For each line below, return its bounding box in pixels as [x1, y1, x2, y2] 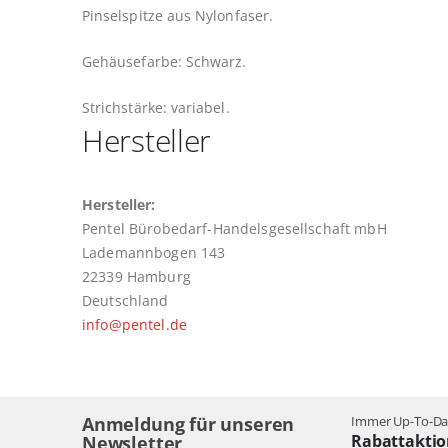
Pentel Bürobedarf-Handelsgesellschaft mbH [82, 218, 387, 238]
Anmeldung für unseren [82, 411, 295, 436]
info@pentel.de [82, 314, 187, 334]
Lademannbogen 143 [82, 242, 226, 262]
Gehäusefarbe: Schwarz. [82, 51, 247, 71]
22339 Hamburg [82, 266, 191, 286]
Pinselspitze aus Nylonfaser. [82, 5, 273, 25]
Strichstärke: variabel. [82, 97, 230, 117]
